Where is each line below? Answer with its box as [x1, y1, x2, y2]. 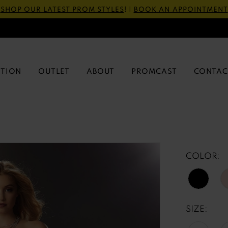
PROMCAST [131, 66, 177, 76]
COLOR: [186, 150, 219, 161]
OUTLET [38, 66, 70, 76]
